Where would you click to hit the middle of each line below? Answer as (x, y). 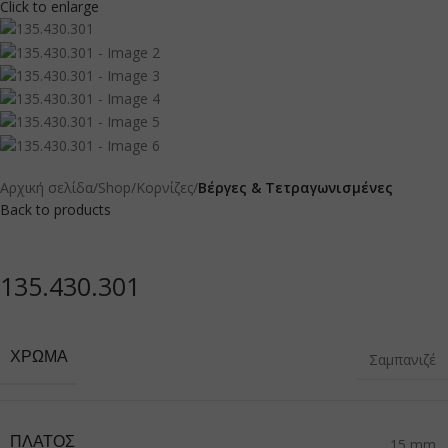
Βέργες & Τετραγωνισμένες (295, 187)
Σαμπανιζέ (402, 359)
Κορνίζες (164, 187)
